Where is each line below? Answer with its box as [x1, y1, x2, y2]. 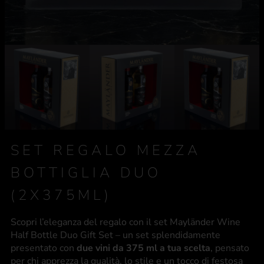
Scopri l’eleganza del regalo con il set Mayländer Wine [11, 216, 240, 229]
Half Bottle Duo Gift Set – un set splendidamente [11, 229, 220, 242]
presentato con [11, 242, 77, 255]
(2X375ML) [11, 186, 112, 205]
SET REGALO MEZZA [11, 141, 201, 160]
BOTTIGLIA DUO [11, 163, 161, 183]
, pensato [210, 242, 249, 255]
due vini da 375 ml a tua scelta [77, 242, 210, 255]
